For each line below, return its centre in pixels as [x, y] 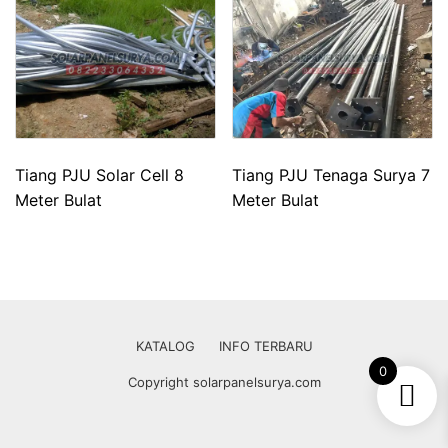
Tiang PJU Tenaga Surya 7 [331, 174]
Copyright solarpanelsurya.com [224, 381]
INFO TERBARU [265, 345]
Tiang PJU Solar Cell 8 [99, 174]
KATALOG [165, 345]
